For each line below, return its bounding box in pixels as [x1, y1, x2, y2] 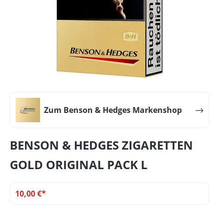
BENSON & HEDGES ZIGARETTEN [10, 136, 193, 153]
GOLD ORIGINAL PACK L [10, 156, 148, 173]
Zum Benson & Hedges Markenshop [44, 104, 182, 115]
